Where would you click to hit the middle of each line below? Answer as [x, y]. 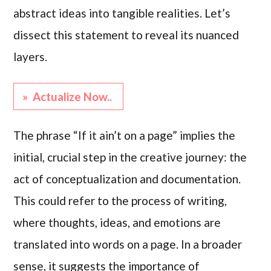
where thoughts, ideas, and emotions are [117, 223]
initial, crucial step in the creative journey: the [130, 157]
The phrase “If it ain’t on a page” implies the [125, 135]
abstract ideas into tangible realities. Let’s [122, 13]
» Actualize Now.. [69, 97]
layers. [31, 56]
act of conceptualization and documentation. [127, 179]
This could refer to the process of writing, [120, 201]
